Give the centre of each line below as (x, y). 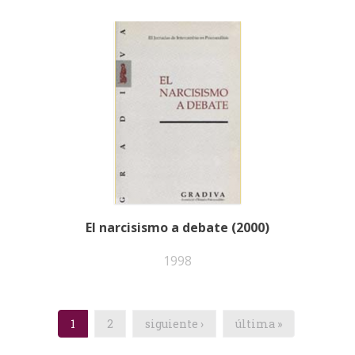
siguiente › (174, 323)
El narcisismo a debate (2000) (177, 227)
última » (258, 323)
